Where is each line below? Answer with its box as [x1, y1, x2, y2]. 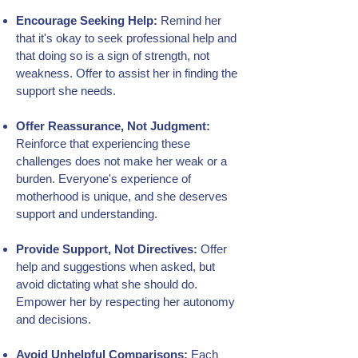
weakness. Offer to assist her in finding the [16, 66, 237, 80]
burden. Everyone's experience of [16, 172, 191, 185]
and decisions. [16, 312, 91, 326]
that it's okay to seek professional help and [16, 31, 237, 45]
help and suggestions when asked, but [16, 260, 215, 273]
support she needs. [16, 84, 116, 97]
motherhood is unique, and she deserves [16, 189, 228, 203]
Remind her [157, 14, 221, 27]
